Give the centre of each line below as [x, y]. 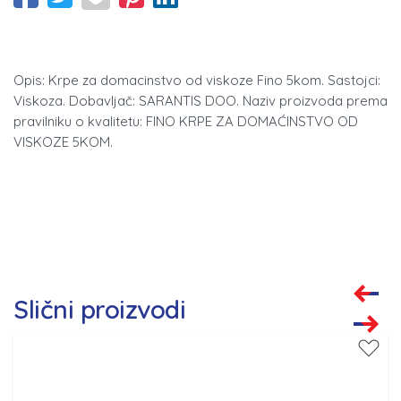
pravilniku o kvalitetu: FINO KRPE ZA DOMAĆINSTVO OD [186, 122]
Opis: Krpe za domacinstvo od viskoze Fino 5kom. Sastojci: [197, 81]
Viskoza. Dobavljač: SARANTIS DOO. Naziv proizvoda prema [200, 101]
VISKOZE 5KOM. [63, 142]
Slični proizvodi [99, 310]
